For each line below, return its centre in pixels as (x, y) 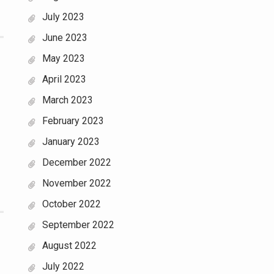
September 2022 (78, 225)
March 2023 (68, 100)
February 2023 (73, 121)
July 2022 (63, 266)
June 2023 (65, 38)
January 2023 (71, 142)
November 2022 (77, 183)
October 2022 (72, 204)
